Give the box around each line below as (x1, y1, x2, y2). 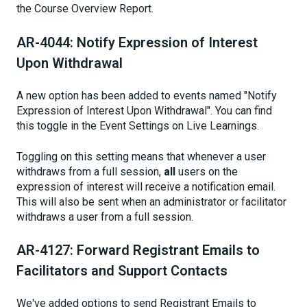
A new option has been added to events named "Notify (16, 89, 277, 103)
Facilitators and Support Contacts (16, 262, 228, 279)
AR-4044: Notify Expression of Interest (16, 34, 258, 51)
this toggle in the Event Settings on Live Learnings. (16, 119, 262, 133)
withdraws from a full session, (16, 164, 164, 178)
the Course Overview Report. (16, 2, 153, 16)
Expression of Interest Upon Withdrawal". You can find (16, 104, 272, 118)
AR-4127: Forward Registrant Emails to (16, 241, 260, 258)
